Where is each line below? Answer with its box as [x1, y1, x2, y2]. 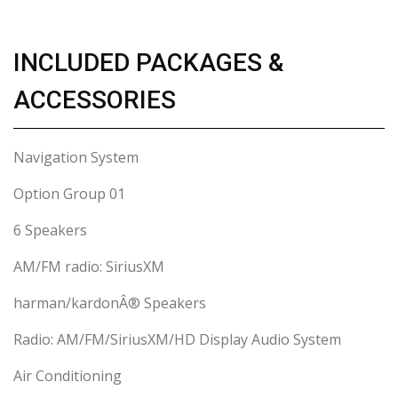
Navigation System [13, 147, 139, 168]
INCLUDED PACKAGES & [13, 48, 283, 78]
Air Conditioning [13, 366, 122, 386]
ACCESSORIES [13, 85, 176, 115]
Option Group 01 [13, 184, 125, 204]
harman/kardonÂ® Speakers [13, 293, 206, 314]
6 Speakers [13, 220, 87, 241]
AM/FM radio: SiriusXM [13, 257, 164, 277]
